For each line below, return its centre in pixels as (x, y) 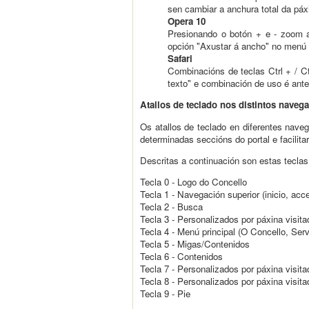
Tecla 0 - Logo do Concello (193, 182)
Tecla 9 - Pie (165, 294)
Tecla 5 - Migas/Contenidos (195, 244)
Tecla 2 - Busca (171, 207)
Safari (180, 58)
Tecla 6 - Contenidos (181, 257)
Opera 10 (187, 21)
